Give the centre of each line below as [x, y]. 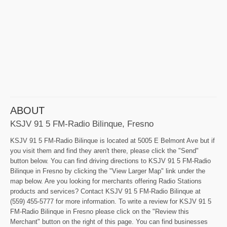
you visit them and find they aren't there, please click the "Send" [104, 150]
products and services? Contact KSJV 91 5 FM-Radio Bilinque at [105, 191]
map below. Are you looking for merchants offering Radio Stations [106, 181]
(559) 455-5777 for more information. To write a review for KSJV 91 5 [111, 201]
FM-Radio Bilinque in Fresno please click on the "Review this [100, 211]
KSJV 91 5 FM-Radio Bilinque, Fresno [82, 123]
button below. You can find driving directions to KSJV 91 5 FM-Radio [110, 161]
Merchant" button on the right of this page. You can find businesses [109, 221]
